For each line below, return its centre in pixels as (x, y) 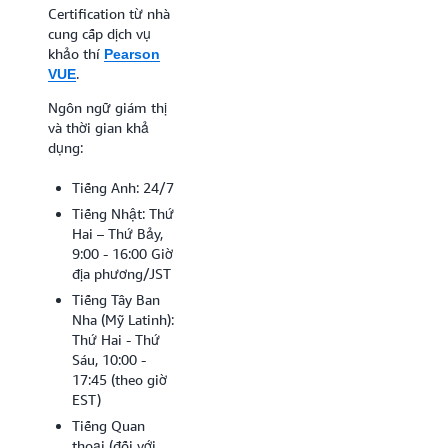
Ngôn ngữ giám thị (107, 107)
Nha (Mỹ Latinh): (123, 319)
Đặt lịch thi (306, 81)
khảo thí (76, 53)
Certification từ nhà (109, 13)
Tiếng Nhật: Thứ (123, 213)
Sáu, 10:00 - (109, 359)
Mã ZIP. (294, 45)
